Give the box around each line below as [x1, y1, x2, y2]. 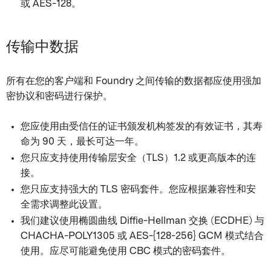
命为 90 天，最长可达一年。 [21, 137, 144, 146]
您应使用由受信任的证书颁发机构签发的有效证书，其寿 [21, 122, 263, 131]
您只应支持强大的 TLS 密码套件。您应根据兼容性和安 [21, 184, 256, 194]
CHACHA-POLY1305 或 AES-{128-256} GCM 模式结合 [21, 231, 264, 241]
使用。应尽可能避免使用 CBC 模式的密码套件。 [21, 246, 230, 256]
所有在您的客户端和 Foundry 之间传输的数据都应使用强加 [6, 76, 261, 86]
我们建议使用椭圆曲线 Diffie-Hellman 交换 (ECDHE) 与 [21, 216, 264, 226]
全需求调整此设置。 [21, 200, 108, 209]
